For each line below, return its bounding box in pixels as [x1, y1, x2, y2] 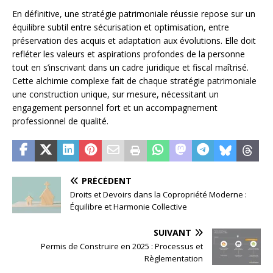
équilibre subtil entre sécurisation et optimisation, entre [12, 21, 229, 34]
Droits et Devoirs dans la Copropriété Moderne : [70, 189, 247, 200]
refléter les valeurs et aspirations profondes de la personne [12, 48, 245, 60]
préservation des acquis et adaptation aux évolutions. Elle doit [12, 35, 256, 47]
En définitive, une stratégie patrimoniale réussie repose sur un [12, 8, 255, 20]
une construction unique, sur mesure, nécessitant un [12, 88, 219, 101]
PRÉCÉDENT [82, 175, 132, 187]
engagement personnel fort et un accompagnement [12, 102, 218, 114]
